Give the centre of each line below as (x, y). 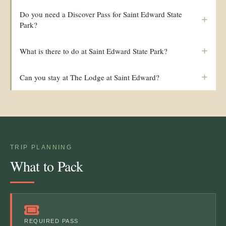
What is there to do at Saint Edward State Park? (94, 51)
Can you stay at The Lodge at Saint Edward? (90, 77)
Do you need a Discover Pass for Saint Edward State (101, 14)
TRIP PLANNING (41, 148)
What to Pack (47, 166)
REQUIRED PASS (52, 221)
